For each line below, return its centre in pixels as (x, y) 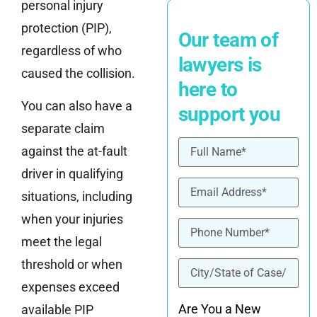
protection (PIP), (67, 28)
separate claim (63, 129)
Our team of (228, 40)
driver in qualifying (72, 174)
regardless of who (71, 50)
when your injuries (72, 219)
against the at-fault (74, 151)
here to (208, 90)
